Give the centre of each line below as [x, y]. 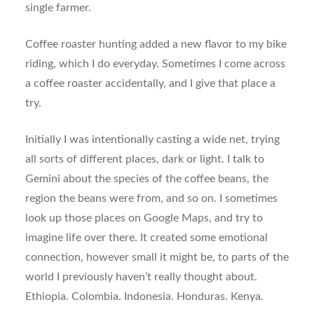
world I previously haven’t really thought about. [141, 277]
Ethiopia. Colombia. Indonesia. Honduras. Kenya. [144, 297]
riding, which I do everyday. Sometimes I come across [155, 64]
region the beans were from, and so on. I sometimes [151, 199]
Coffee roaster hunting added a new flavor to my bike [156, 45]
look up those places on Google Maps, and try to [144, 218]
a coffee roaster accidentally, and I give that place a [150, 84]
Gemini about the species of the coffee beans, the [146, 179]
